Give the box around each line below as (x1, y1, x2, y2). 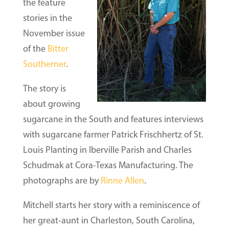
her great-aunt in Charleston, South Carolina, (22, 215, 195, 226)
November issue (22, 28, 85, 39)
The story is (22, 83, 66, 94)
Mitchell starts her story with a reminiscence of (22, 199, 200, 211)
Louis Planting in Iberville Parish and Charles (22, 144, 192, 155)
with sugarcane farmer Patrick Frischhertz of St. (22, 129, 203, 140)
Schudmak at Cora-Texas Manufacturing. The (22, 159, 193, 171)
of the (22, 43, 48, 54)
